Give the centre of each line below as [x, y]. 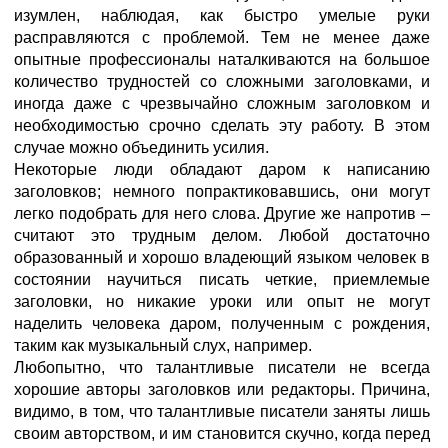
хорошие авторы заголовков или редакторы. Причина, [222, 389]
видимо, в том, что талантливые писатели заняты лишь [222, 411]
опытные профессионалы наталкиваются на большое [222, 59]
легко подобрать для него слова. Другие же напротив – [222, 213]
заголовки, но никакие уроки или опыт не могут [222, 301]
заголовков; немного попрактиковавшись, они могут [222, 191]
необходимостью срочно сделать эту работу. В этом [222, 125]
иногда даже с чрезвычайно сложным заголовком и [222, 103]
